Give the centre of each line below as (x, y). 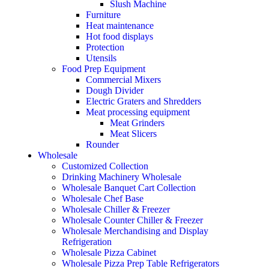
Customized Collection (105, 166)
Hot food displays (119, 36)
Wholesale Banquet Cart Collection (129, 187)
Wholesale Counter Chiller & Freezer (132, 220)
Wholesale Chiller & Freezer (116, 209)
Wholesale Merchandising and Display (135, 231)
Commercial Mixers (123, 79)
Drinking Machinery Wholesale (122, 177)
